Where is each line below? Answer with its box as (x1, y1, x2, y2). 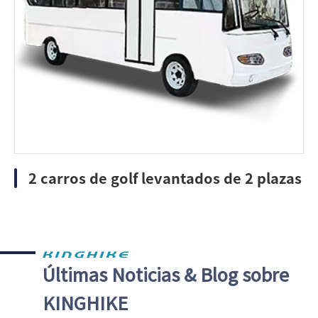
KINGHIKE (43, 290, 128, 317)
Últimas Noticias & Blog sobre (43, 262, 289, 288)
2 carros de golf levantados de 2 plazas (28, 171, 302, 186)
